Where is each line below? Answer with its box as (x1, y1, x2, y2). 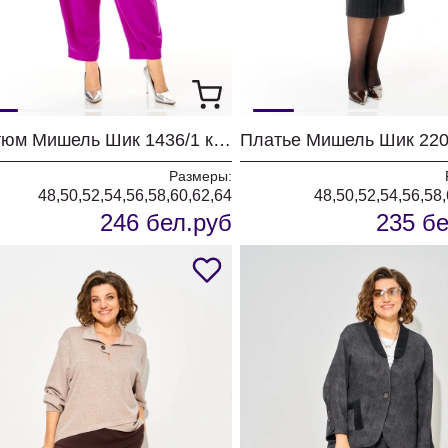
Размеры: (169, 168, 232, 184)
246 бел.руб (100, 209, 232, 236)
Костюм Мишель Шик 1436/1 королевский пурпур (213, 130, 231, 150)
